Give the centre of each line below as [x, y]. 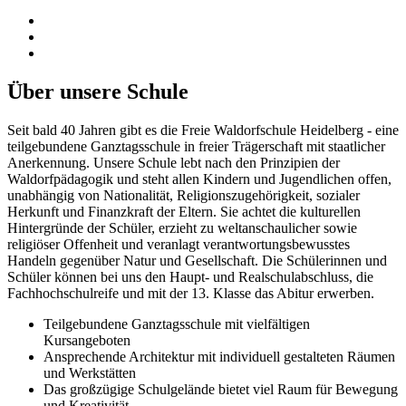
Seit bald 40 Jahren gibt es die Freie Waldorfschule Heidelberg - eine [203, 130]
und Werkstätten [90, 372]
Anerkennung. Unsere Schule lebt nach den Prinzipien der [174, 162]
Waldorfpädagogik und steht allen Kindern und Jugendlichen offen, [199, 179]
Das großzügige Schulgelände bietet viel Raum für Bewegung [221, 389]
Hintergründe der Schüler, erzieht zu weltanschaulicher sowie [182, 227]
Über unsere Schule [98, 91]
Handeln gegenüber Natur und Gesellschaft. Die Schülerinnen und [197, 260]
